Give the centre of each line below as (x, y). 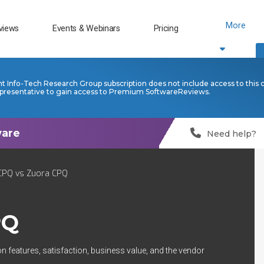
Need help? (232, 134)
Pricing (166, 28)
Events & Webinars (86, 28)
